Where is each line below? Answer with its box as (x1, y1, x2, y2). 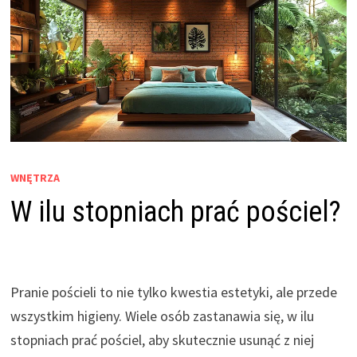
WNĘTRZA (10, 171, 60, 186)
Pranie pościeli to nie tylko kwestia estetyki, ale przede (10, 283, 337, 302)
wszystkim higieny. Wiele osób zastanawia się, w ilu (10, 307, 314, 326)
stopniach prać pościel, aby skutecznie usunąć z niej (10, 331, 314, 350)
